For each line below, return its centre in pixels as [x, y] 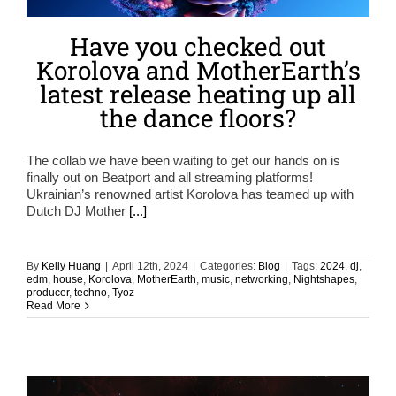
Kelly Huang [71, 266]
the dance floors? [198, 118]
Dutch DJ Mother [78, 210]
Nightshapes [324, 279]
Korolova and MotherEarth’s [198, 70]
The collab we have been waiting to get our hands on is [183, 160]
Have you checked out [198, 46]
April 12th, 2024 [150, 266]
